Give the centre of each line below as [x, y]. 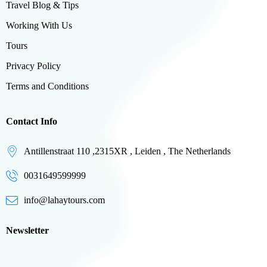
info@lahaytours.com [64, 200]
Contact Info [32, 122]
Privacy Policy [33, 66]
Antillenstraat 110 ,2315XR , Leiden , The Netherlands [127, 151]
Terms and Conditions [47, 86]
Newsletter [27, 231]
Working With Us [39, 26]
